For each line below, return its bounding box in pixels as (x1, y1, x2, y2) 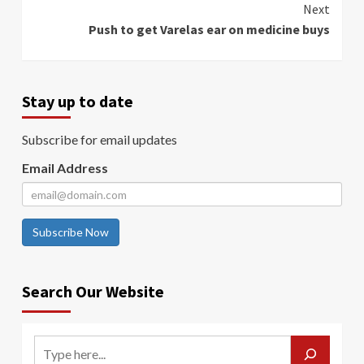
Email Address (22, 160, 108, 176)
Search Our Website (22, 281, 164, 302)
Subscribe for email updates (22, 132, 177, 148)
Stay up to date (22, 91, 133, 112)
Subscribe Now (32, 225, 109, 240)
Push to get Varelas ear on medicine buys (89, 21, 330, 38)
